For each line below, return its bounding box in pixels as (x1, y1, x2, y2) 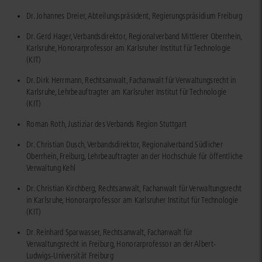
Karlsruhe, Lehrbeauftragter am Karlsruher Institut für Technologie (26, 87, 227, 98)
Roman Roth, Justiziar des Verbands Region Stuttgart (26, 119, 187, 130)
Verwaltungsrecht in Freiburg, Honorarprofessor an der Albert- (26, 239, 216, 250)
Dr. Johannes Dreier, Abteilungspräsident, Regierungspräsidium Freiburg (26, 11, 243, 22)
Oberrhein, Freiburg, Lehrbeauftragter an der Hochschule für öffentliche (26, 151, 243, 162)
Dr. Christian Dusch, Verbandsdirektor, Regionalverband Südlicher (26, 140, 223, 150)
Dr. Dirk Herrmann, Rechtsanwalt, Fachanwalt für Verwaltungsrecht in (26, 75, 236, 86)
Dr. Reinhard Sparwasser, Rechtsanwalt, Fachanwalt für (26, 227, 192, 238)
